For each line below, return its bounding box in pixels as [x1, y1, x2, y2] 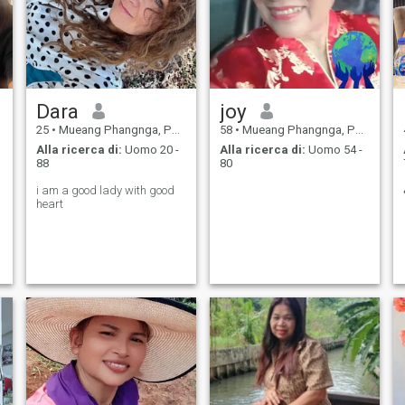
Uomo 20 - [121, 143, 179, 157]
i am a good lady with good [35, 184, 174, 198]
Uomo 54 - [305, 143, 363, 157]
